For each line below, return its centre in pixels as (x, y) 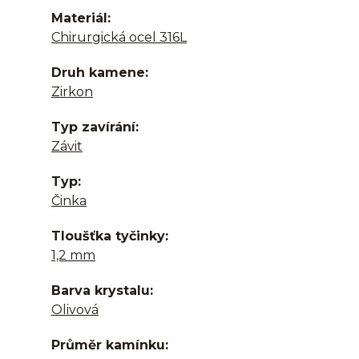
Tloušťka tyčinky (108, 236)
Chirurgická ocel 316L (119, 37)
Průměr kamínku (108, 345)
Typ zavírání (93, 127)
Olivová (75, 310)
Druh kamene (98, 73)
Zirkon (72, 92)
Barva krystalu (101, 290)
